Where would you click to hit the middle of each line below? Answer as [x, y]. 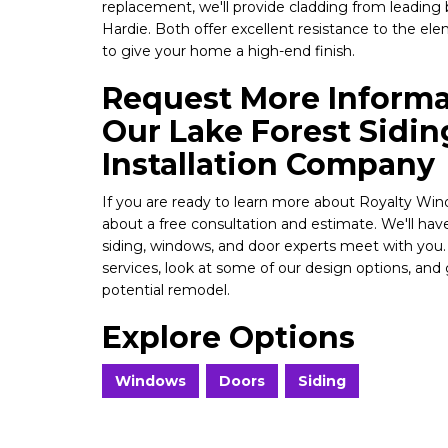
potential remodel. [166, 290]
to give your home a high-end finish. [228, 51]
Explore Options [228, 337]
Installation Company [268, 164]
